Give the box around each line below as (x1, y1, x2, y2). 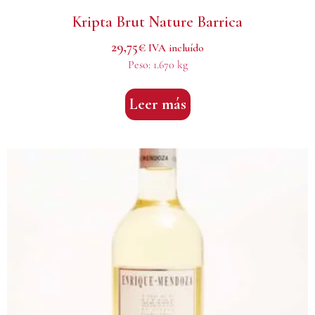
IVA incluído (148, 41, 204, 54)
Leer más (129, 95, 186, 114)
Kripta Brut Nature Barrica (72, 12, 243, 31)
